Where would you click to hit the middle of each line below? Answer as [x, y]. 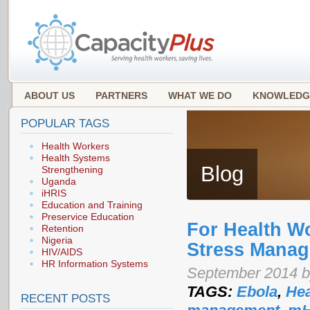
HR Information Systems [95, 264]
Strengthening [72, 170]
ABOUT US [49, 95]
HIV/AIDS [62, 252]
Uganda [59, 181]
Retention [63, 228]
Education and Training [92, 205]
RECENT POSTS [65, 298]
